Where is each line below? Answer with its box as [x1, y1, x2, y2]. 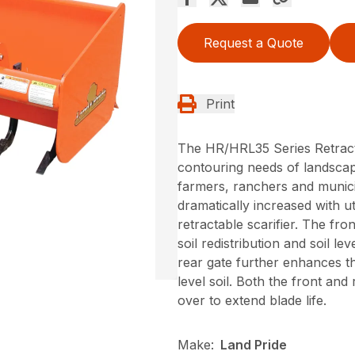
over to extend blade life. [177, 292, 326, 308]
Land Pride [220, 337, 287, 353]
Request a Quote [204, 35, 303, 51]
